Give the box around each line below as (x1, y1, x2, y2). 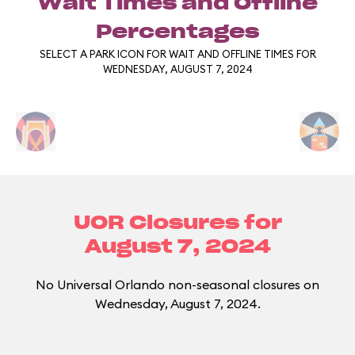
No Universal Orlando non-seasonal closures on (36, 277, 319, 292)
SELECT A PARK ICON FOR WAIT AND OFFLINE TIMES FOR (39, 48, 316, 60)
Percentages (96, 23, 259, 42)
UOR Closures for (73, 214, 282, 233)
